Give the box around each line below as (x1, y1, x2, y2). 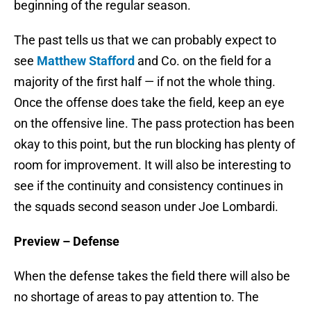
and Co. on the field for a (135, 53, 271, 69)
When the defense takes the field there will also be (14, 269, 290, 284)
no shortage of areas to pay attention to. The (14, 289, 259, 305)
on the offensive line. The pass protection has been (14, 116, 294, 131)
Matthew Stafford (37, 53, 135, 69)
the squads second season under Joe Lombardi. (14, 199, 278, 215)
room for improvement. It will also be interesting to (14, 158, 291, 173)
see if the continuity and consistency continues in (14, 178, 283, 194)
